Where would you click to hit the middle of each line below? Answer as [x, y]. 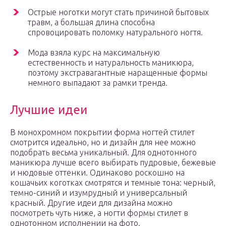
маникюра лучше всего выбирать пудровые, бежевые [113, 163]
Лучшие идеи [49, 110]
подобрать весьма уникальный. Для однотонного [103, 153]
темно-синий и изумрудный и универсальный [99, 193]
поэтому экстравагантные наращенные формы [118, 73]
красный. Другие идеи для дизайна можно [91, 203]
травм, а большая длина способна [91, 22]
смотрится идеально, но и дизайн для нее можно [103, 143]
